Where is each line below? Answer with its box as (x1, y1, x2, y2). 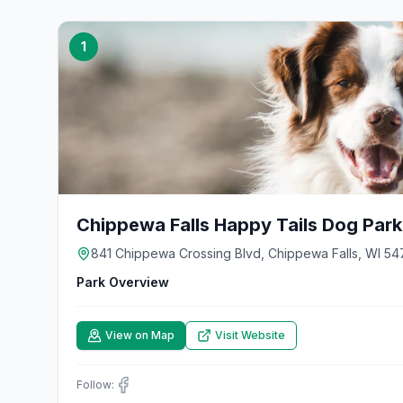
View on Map (105, 328, 175, 342)
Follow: (76, 378, 114, 391)
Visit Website (215, 328, 285, 342)
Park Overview (76, 274, 169, 290)
